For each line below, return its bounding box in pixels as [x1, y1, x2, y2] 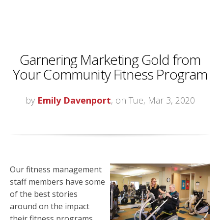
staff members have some [10, 176, 105, 187]
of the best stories [10, 188, 78, 199]
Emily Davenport [37, 94, 111, 106]
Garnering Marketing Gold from [19, 50, 201, 69]
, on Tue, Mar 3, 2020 [110, 94, 195, 106]
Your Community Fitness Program [12, 64, 208, 83]
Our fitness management [10, 164, 102, 175]
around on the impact [10, 200, 89, 212]
